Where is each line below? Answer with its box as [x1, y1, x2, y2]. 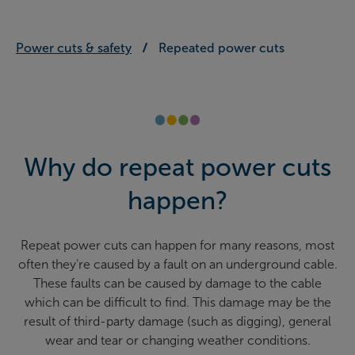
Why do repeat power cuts [24, 151, 331, 182]
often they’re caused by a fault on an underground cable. [17, 256, 338, 272]
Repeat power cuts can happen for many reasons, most [21, 237, 334, 253]
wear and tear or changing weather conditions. [44, 332, 311, 348]
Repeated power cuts [158, 40, 284, 56]
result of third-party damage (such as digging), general [24, 313, 331, 329]
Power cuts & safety [16, 40, 132, 56]
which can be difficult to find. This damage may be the [24, 294, 331, 310]
